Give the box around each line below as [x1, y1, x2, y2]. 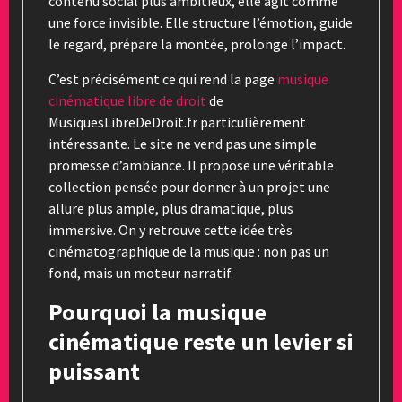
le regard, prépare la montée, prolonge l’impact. [48, 34, 345, 53]
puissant [48, 355, 140, 386]
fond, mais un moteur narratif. [48, 263, 233, 282]
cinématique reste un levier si [48, 326, 354, 356]
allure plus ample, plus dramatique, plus [48, 198, 293, 217]
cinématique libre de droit [48, 91, 206, 109]
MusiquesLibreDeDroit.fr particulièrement [48, 112, 306, 131]
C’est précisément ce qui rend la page [48, 69, 277, 88]
